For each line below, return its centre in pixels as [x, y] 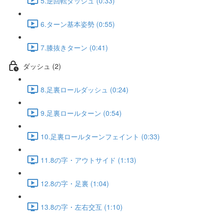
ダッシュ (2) [42, 66]
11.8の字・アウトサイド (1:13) [88, 160]
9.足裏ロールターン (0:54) [81, 113]
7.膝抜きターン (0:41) [74, 47]
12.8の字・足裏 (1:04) [75, 183]
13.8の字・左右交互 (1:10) [82, 207]
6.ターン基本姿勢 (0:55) [78, 24]
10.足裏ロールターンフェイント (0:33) [100, 136]
